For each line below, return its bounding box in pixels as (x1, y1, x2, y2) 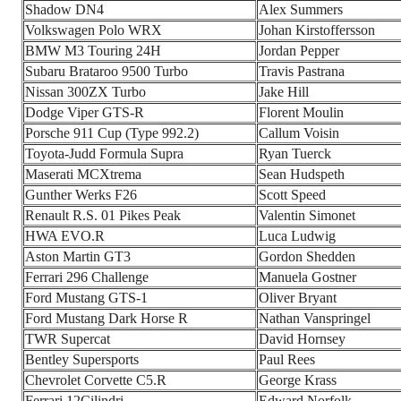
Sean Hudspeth (259, 166, 345, 182)
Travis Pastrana (259, 63, 345, 79)
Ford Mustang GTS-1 (25, 289, 148, 305)
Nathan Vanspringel (259, 310, 371, 326)
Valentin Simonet (259, 207, 355, 223)
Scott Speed (259, 186, 326, 202)
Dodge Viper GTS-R (25, 104, 144, 120)
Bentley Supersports (25, 351, 139, 367)
